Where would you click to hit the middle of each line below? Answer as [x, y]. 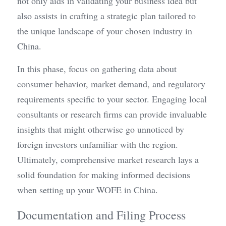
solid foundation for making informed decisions [104, 175]
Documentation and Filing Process [101, 215]
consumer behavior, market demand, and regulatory [111, 84]
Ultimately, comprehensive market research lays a [108, 160]
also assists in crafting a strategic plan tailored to [106, 16]
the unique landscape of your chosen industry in [105, 31]
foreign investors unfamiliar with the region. [98, 145]
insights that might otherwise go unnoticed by [101, 129]
